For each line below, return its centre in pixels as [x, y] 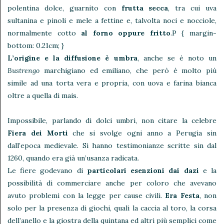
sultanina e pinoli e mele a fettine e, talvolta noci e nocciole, [112, 21]
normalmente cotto [44, 33]
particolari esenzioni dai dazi [143, 171]
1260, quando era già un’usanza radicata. [73, 158]
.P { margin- [193, 33]
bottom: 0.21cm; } [36, 46]
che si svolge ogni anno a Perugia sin [145, 133]
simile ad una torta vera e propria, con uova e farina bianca [112, 83]
